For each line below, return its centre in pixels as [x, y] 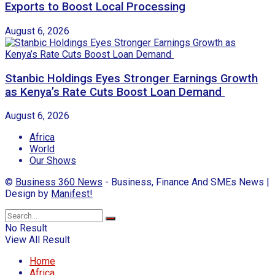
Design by [28, 194]
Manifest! [72, 194]
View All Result [37, 240]
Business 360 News [59, 182]
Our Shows [53, 161]
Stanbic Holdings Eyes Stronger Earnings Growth [131, 78]
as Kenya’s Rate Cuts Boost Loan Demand [115, 92]
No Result [26, 228]
